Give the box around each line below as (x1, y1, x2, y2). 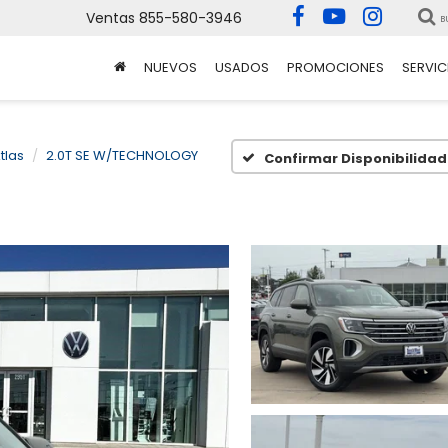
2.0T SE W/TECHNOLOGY (46, 146, 198, 165)
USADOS (215, 58, 269, 78)
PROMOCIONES (287, 58, 384, 78)
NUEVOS (144, 58, 197, 78)
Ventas (86, 8, 135, 29)
